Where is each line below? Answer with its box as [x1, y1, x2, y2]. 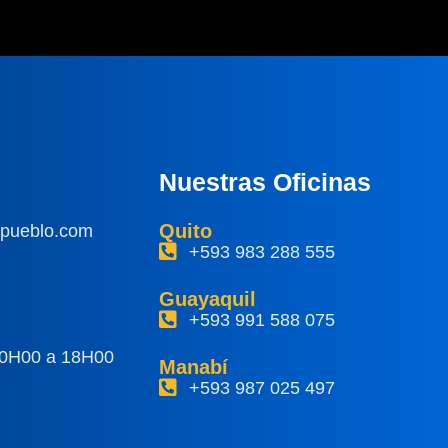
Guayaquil [159, 287, 257, 310]
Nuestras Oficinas [159, 167, 372, 196]
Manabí [159, 355, 229, 378]
